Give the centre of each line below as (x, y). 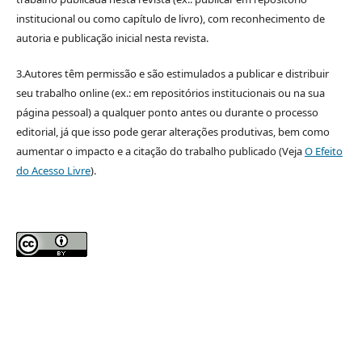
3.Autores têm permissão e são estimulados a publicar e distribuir (172, 74)
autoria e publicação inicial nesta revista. (112, 38)
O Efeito (323, 152)
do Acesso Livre (53, 171)
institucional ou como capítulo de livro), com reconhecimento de (170, 19)
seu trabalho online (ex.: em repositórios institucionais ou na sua (170, 93)
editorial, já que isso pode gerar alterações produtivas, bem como (173, 132)
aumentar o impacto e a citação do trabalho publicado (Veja (160, 152)
